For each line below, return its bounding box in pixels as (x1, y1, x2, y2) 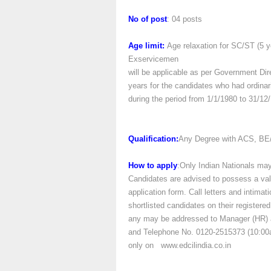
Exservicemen (128, 54, 178, 64)
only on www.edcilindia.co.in (128, 241, 231, 250)
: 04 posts (167, 15, 202, 24)
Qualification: (128, 134, 178, 143)
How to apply (128, 161, 177, 170)
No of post (128, 15, 167, 24)
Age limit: (128, 41, 167, 50)
